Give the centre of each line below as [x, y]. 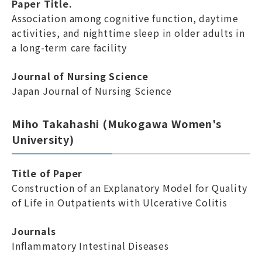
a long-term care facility [70, 47]
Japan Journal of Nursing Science [92, 91]
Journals [34, 231]
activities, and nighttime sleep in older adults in [128, 33]
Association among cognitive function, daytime [125, 18]
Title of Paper [47, 173]
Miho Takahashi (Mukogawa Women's [117, 123]
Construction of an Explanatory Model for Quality [130, 188]
